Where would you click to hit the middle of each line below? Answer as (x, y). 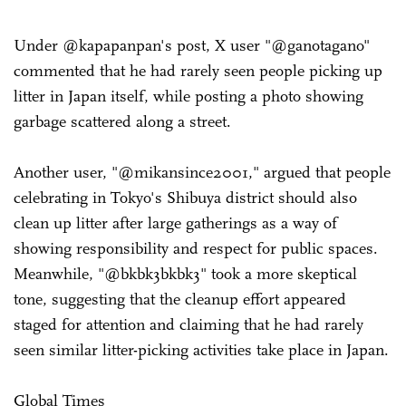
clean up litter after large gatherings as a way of (175, 222)
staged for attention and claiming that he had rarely (188, 324)
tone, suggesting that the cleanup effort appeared (180, 299)
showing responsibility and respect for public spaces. (196, 248)
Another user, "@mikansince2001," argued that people (202, 172)
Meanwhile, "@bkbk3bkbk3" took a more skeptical (185, 273)
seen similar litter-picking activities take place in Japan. (201, 349)
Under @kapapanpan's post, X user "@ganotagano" (192, 45)
